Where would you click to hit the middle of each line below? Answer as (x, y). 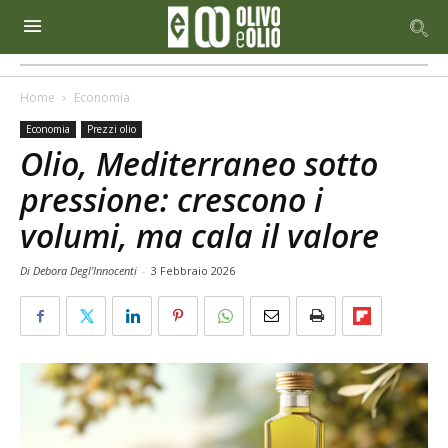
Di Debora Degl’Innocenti (80, 270)
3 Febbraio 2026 (193, 270)
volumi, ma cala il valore (199, 235)
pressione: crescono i (171, 199)
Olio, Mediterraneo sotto (199, 163)
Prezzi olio (111, 129)
